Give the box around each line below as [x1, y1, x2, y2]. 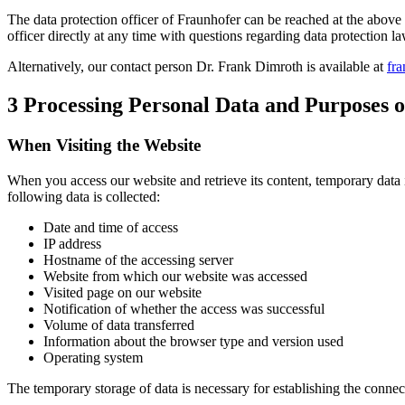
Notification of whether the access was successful [43, 300, 325, 316]
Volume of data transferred [43, 316, 194, 333]
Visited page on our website [43, 284, 202, 300]
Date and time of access [43, 219, 178, 235]
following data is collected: [7, 188, 160, 204]
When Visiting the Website [7, 136, 201, 155]
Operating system [43, 349, 143, 365]
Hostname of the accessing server [43, 251, 233, 268]
